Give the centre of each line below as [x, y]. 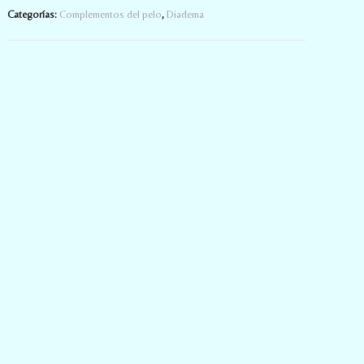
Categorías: [34, 14]
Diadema [186, 14]
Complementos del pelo [111, 14]
